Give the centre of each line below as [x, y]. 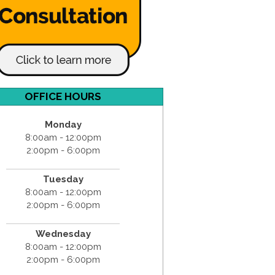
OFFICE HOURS [63, 96]
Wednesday [63, 234]
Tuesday [63, 179]
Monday [63, 124]
